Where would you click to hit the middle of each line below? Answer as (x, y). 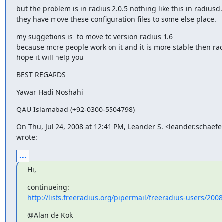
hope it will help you (50, 57)
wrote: (27, 137)
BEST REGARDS (41, 75)
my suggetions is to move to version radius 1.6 (94, 36)
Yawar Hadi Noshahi (50, 92)
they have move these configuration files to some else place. (116, 19)
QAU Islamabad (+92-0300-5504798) (75, 109)
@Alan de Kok (50, 215)
